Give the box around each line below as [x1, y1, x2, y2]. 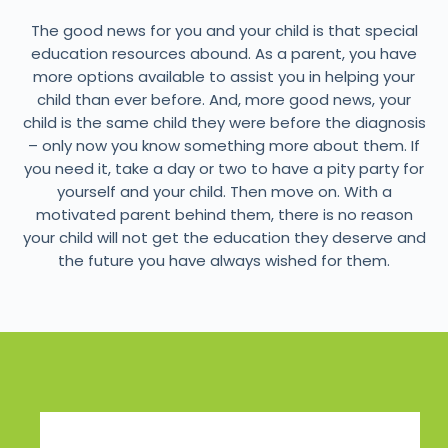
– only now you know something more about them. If [28, 135, 420, 157]
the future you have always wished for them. [58, 250, 390, 272]
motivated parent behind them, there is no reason [35, 204, 413, 226]
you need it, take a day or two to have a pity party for [24, 158, 424, 180]
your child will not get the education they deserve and [22, 227, 426, 249]
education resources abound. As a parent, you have [31, 43, 417, 65]
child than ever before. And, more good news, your [37, 89, 411, 111]
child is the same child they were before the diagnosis [22, 112, 426, 134]
